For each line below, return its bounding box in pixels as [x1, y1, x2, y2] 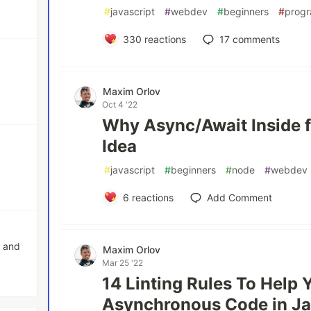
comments [229, 33, 280, 45]
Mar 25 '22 [102, 257, 144, 268]
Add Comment [206, 191, 272, 203]
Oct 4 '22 [102, 99, 138, 110]
